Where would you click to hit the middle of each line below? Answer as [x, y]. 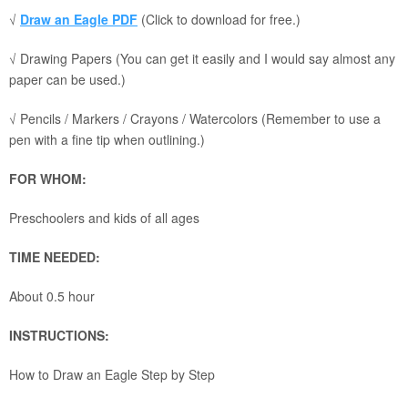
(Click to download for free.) [219, 20]
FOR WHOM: [48, 179]
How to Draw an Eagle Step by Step [112, 375]
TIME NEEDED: [55, 257]
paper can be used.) [67, 80]
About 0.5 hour [52, 296]
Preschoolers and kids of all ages [104, 218]
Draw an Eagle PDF [79, 20]
